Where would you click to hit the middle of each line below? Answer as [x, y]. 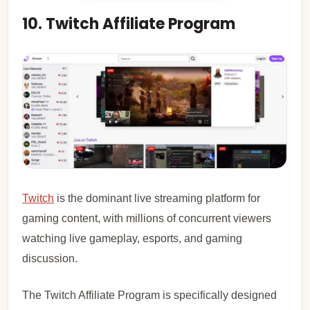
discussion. [50, 258]
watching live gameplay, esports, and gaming [133, 238]
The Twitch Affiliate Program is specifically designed [150, 295]
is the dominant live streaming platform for [157, 198]
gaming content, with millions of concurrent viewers [147, 218]
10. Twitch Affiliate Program [129, 24]
